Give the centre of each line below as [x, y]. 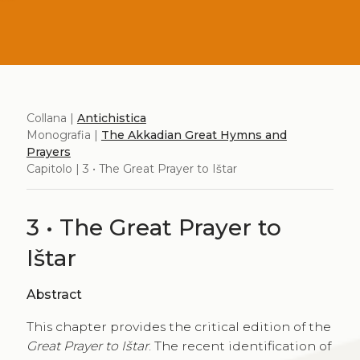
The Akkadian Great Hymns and [194, 135]
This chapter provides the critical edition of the [178, 327]
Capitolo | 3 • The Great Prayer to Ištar [131, 168]
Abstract [54, 295]
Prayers [48, 151]
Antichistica [111, 118]
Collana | [51, 118]
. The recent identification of [239, 346]
